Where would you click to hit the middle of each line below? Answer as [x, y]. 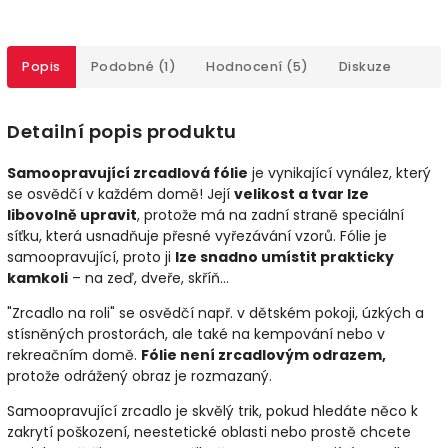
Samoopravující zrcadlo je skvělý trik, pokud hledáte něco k [212, 411]
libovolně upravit [72, 215]
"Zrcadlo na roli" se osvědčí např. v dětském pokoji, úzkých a [215, 313]
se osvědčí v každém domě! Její [120, 194]
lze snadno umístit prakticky [284, 257]
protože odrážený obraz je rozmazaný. [139, 376]
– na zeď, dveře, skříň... [148, 278]
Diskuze [364, 66]
